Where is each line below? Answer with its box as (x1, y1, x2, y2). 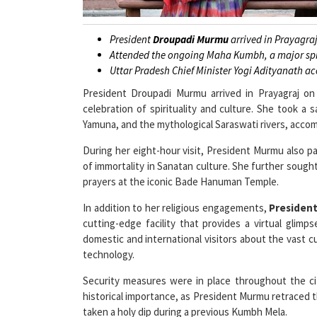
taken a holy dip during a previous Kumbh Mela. (83, 285, 287, 299)
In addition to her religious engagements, (83, 181, 270, 195)
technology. (83, 228, 134, 242)
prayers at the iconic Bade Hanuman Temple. (83, 155, 279, 169)
